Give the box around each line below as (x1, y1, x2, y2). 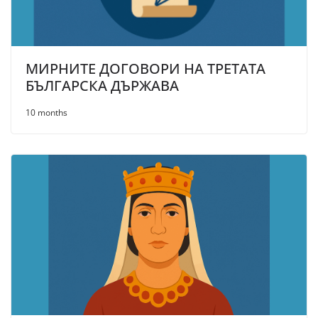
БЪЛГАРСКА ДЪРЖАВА (26, 76, 179, 96)
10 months (26, 106, 67, 119)
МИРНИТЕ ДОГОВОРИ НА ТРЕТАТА (26, 59, 265, 79)
